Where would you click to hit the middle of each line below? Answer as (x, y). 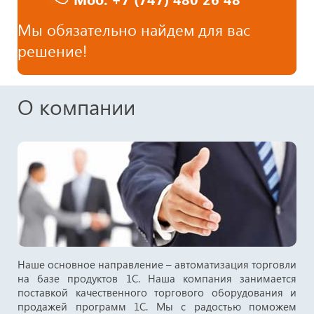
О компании (76, 107)
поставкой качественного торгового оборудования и (157, 292)
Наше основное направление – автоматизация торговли (157, 264)
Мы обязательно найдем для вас (134, 30)
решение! (52, 51)
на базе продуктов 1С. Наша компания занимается (157, 278)
